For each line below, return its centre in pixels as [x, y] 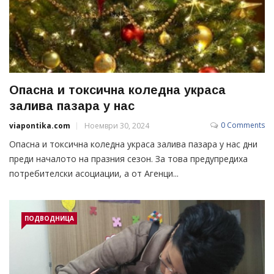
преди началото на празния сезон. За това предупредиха [128, 159]
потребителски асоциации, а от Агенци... [94, 174]
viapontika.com [40, 126]
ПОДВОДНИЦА [49, 219]
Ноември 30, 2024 [117, 126]
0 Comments [243, 125]
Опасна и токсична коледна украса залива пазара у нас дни [133, 144]
